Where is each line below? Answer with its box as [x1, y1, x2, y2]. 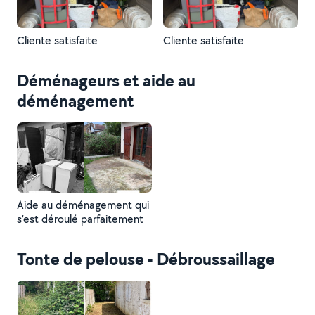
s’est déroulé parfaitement [17, 212, 143, 226]
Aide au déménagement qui [17, 198, 149, 212]
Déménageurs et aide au [17, 69, 195, 91]
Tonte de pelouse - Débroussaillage [17, 247, 275, 270]
